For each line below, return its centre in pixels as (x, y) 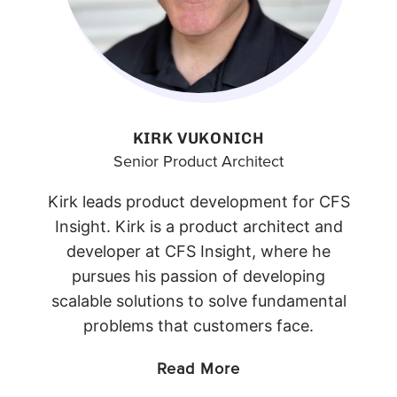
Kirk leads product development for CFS (198, 202)
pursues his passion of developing (198, 276)
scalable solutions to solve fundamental (198, 301)
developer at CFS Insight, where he (198, 252)
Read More (198, 369)
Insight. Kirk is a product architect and (198, 227)
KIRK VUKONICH (198, 139)
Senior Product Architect (198, 162)
